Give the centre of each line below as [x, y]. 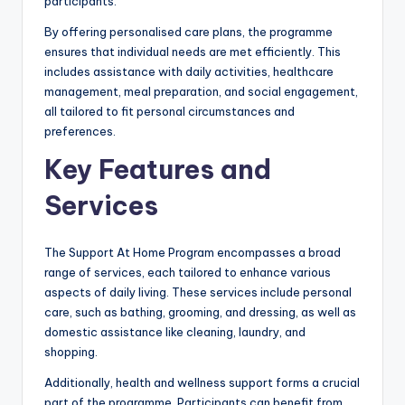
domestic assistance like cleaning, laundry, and [175, 331]
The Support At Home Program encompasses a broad [193, 252]
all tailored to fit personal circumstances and [170, 111]
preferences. [80, 131]
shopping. [71, 351]
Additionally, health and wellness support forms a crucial [202, 382]
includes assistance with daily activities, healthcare [189, 71]
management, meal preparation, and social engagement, [201, 91]
